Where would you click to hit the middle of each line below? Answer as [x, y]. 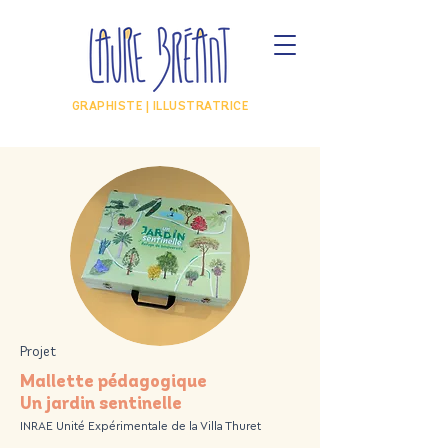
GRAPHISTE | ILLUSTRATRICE [160, 107]
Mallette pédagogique [113, 382]
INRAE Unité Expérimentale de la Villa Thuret [140, 425]
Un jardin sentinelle [101, 404]
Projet [38, 352]
